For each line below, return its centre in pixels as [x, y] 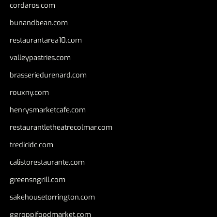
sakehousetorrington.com [52, 197]
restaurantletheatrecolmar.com [61, 128]
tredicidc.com [31, 145]
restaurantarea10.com [46, 40]
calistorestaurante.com [47, 163]
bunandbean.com [39, 23]
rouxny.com [29, 93]
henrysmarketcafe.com [48, 110]
